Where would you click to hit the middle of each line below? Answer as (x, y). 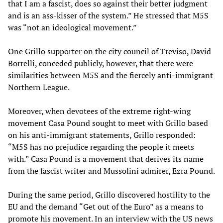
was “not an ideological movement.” (72, 27)
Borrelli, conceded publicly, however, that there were (101, 63)
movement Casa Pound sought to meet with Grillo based (108, 123)
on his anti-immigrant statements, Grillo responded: (102, 135)
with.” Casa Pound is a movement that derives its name (106, 159)
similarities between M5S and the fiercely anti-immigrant (111, 75)
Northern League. (39, 87)
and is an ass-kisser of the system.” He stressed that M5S (108, 15)
